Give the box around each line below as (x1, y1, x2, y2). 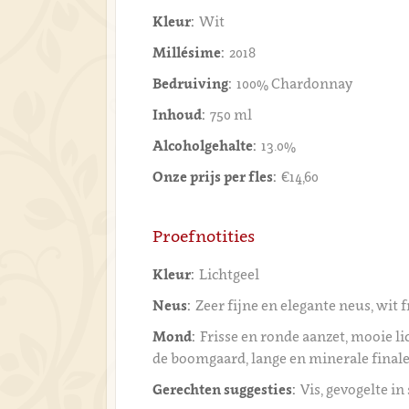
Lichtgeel (199, 266, 260, 282)
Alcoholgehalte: (152, 137, 257, 153)
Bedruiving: (152, 75, 233, 91)
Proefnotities (152, 226, 256, 246)
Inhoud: (152, 106, 206, 122)
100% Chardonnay (236, 75, 353, 91)
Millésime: (152, 44, 225, 60)
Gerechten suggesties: (152, 381, 297, 397)
